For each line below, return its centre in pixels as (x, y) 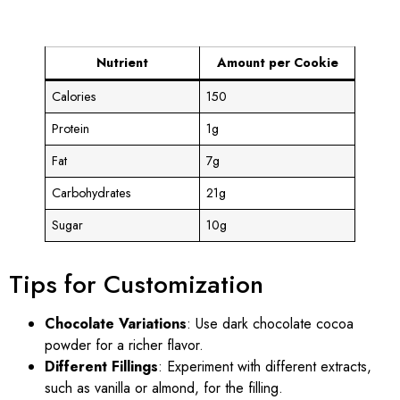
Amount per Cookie (277, 63)
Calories (75, 97)
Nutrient (122, 63)
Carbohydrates (92, 193)
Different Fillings (101, 367)
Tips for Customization (136, 285)
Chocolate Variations (116, 324)
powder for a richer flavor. (124, 346)
